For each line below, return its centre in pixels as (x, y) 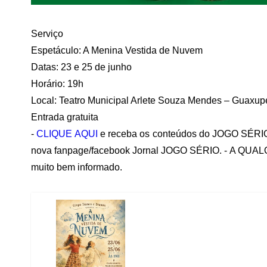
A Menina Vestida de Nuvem (143, 51)
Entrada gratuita (65, 117)
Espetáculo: (57, 51)
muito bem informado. (77, 167)
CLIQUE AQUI (67, 134)
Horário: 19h (57, 84)
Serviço (47, 34)
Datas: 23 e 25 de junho (81, 67)
